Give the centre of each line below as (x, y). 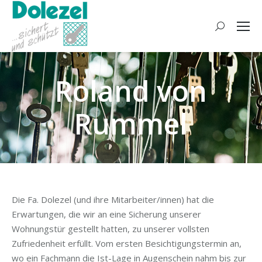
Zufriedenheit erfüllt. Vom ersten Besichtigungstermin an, (127, 243)
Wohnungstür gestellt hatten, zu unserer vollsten (111, 229)
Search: (229, 28)
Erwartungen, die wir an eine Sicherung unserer (106, 214)
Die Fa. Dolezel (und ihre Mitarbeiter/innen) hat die (113, 199)
